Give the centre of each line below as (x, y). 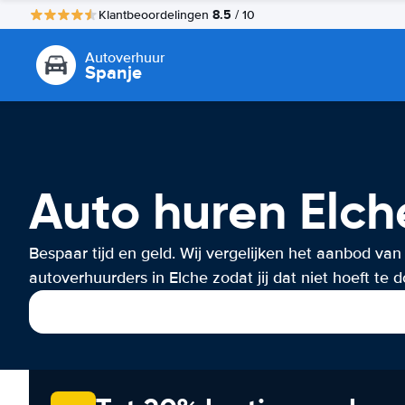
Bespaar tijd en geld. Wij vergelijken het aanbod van (215, 253)
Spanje (113, 72)
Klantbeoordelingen (155, 14)
